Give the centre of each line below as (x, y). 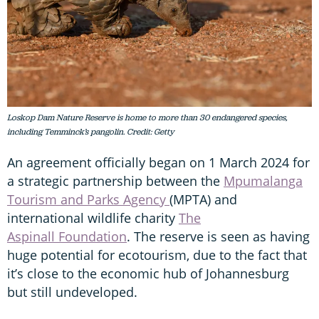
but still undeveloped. (74, 292)
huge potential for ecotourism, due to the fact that (157, 255)
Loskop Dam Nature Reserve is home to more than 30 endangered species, (147, 118)
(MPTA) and (203, 200)
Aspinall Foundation (67, 237)
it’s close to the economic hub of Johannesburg (148, 274)
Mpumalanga (263, 181)
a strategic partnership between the (115, 181)
